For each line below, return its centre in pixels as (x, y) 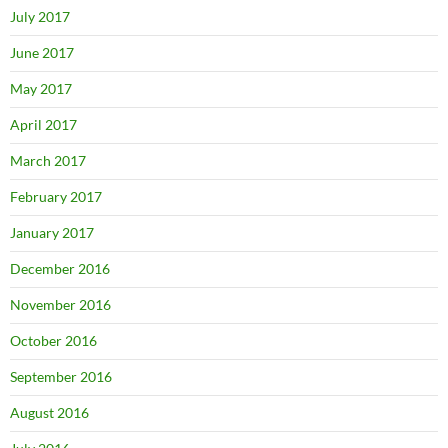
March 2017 (48, 160)
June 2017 (42, 52)
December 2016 (60, 268)
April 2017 (43, 124)
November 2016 (60, 304)
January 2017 (52, 232)
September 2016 (61, 376)
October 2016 (53, 340)
